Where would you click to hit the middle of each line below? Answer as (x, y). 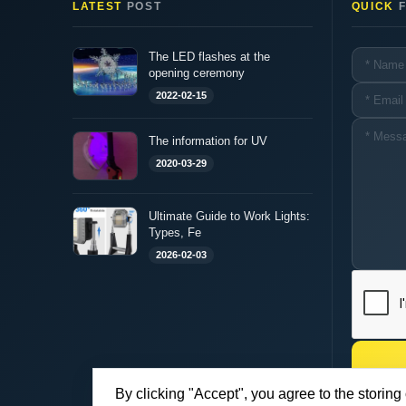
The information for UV (208, 140)
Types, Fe (175, 232)
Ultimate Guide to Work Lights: (229, 216)
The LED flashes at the (209, 56)
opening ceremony (197, 72)
